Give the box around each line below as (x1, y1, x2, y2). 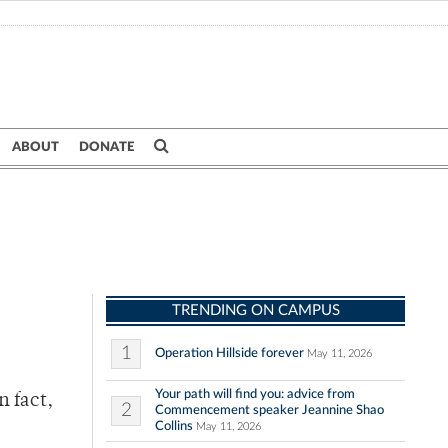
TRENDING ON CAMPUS (171, 303, 340, 319)
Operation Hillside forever (155, 346, 304, 361)
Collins (155, 419, 193, 434)
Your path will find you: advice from (155, 387, 355, 402)
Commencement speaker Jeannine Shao (155, 403, 384, 418)
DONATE (79, 140, 134, 154)
